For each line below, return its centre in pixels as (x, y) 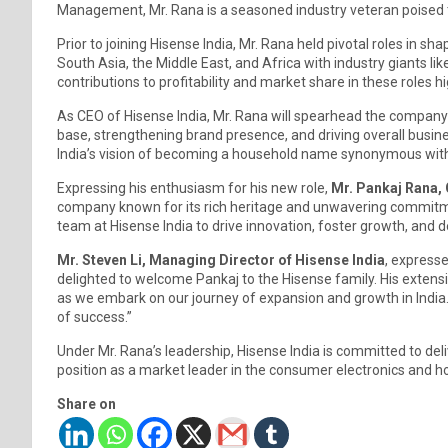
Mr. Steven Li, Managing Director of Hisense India (221, 259)
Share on (86, 403)
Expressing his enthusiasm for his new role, (194, 187)
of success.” (94, 316)
